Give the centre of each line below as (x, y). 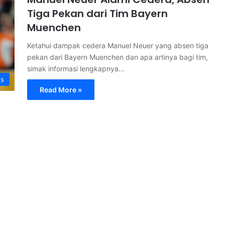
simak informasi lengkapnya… (76, 69)
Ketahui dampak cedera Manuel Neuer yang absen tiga (118, 45)
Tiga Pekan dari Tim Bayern (97, 14)
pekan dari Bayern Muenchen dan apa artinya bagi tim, (118, 57)
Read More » (61, 90)
